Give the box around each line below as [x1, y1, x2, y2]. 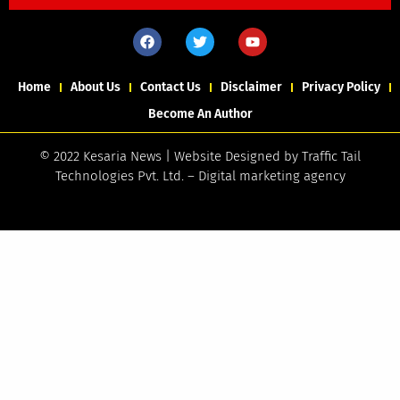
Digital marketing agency [197, 167, 346, 184]
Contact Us [140, 79, 201, 95]
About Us [71, 79, 121, 95]
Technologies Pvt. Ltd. [54, 167, 184, 184]
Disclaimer [221, 79, 282, 95]
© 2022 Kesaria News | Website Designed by [39, 147, 302, 164]
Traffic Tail [302, 147, 361, 164]
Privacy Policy [302, 79, 380, 95]
